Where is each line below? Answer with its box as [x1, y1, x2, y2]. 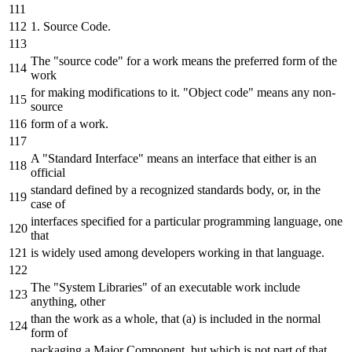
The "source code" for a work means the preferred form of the [31, 53, 337, 68]
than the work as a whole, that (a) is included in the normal [31, 311, 321, 325]
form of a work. [31, 116, 108, 130]
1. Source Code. [31, 19, 111, 33]
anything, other [31, 294, 105, 308]
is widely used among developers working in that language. [31, 245, 324, 259]
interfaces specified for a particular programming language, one [31, 214, 343, 228]
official [31, 165, 65, 179]
